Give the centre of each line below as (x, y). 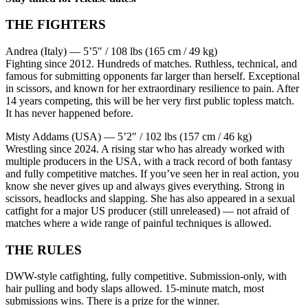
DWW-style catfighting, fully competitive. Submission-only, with (146, 276)
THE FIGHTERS (56, 25)
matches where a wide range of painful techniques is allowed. (139, 223)
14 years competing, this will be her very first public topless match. (150, 101)
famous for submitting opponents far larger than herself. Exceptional (153, 76)
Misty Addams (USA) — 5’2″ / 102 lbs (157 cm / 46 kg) (129, 137)
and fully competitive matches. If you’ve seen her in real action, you (152, 174)
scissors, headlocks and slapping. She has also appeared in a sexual (150, 199)
